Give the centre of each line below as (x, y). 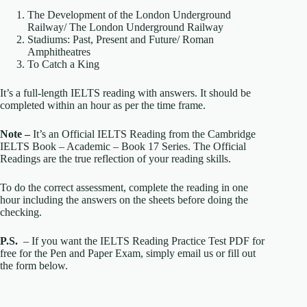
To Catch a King (63, 64)
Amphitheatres (59, 52)
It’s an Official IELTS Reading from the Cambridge (143, 134)
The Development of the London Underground (129, 15)
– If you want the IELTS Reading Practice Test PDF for (143, 241)
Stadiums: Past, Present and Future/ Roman (121, 40)
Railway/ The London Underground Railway (125, 27)
